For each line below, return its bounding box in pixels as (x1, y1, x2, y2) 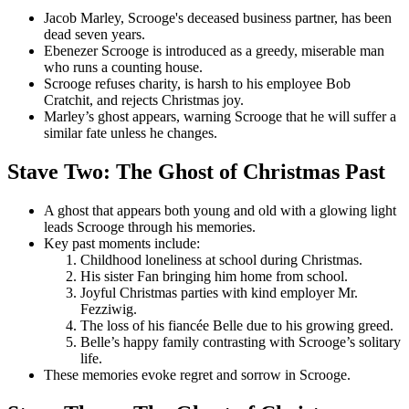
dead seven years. (44, 26, 145, 43)
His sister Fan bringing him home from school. (80, 268, 348, 285)
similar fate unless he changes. (44, 125, 217, 142)
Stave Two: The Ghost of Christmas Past (7, 160, 385, 184)
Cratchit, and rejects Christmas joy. (44, 92, 244, 109)
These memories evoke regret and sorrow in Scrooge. (44, 367, 351, 383)
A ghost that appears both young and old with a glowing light (44, 203, 396, 219)
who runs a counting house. (44, 59, 203, 76)
